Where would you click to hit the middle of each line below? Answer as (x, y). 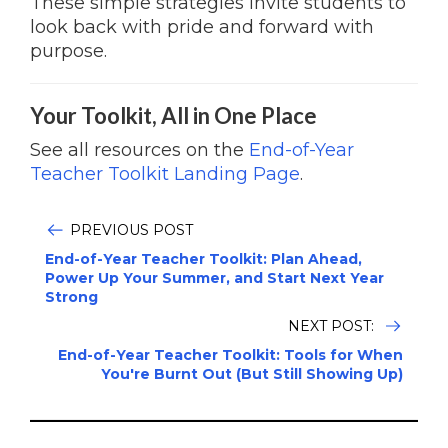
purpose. (68, 51)
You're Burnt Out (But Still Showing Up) (252, 374)
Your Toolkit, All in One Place (173, 115)
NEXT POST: (333, 326)
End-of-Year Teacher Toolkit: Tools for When (230, 355)
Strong (71, 297)
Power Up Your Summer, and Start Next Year (214, 278)
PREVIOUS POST (131, 230)
